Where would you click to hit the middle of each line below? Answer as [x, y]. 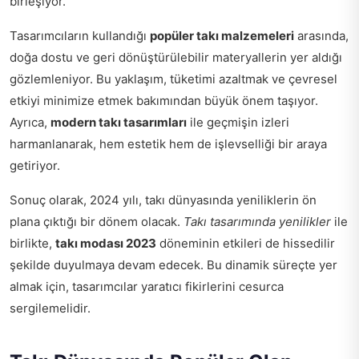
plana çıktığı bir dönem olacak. [97, 221]
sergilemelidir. [50, 308]
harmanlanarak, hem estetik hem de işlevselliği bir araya [168, 143]
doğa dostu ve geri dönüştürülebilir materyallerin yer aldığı [176, 57]
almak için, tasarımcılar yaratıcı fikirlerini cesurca [147, 286]
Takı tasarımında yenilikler [257, 221]
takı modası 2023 [106, 243]
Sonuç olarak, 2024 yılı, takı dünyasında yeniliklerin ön [163, 200]
